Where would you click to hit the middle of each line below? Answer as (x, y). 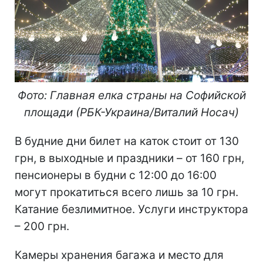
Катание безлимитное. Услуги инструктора (131, 210)
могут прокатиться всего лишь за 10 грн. (127, 193)
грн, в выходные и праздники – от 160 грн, (129, 159)
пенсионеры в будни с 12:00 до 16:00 (116, 176)
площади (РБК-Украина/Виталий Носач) (131, 113)
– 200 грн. (42, 227)
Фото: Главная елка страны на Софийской (131, 96)
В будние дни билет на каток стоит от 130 (127, 141)
